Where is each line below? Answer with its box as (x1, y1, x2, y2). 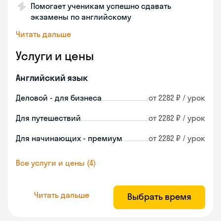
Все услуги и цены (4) (16, 158, 96, 168)
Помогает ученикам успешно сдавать (31, 1, 171, 11)
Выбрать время (127, 191, 191, 202)
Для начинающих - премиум (16, 133, 122, 143)
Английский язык (16, 72, 88, 83)
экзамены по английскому (31, 12, 131, 22)
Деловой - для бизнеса (16, 93, 102, 103)
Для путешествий (16, 113, 81, 123)
